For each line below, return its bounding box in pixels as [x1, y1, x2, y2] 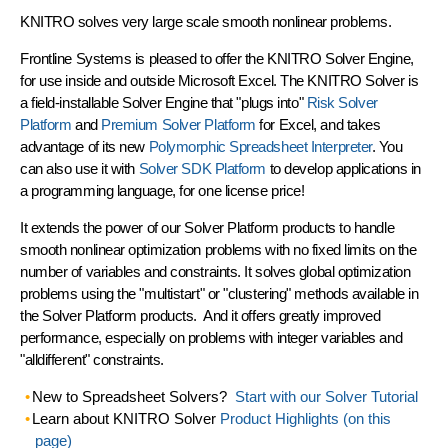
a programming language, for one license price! [20, 181, 308, 199]
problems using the [20, 284, 140, 302]
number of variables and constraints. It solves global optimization [20, 262, 411, 280]
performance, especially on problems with [20, 328, 277, 346]
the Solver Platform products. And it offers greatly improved [20, 306, 381, 324]
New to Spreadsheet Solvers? [31, 387, 235, 405]
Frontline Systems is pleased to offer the [20, 49, 268, 67]
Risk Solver [306, 93, 378, 111]
